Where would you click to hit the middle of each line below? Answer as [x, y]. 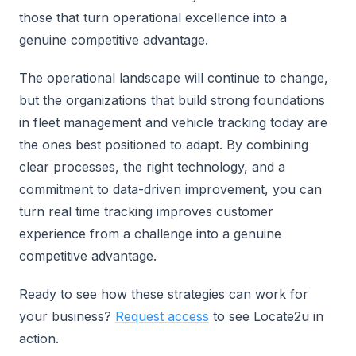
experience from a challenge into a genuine [150, 234]
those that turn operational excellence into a [153, 17]
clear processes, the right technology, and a [152, 167]
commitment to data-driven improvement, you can [170, 189]
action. [39, 339]
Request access [162, 316]
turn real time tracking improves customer [146, 211]
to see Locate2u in [266, 316]
